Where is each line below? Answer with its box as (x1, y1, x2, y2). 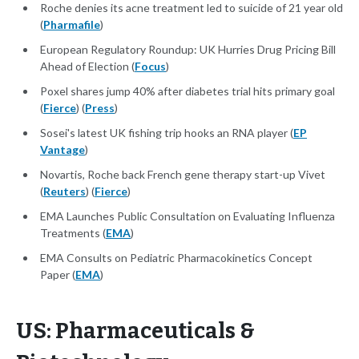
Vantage (40, 143, 85, 157)
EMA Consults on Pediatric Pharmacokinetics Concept (40, 251, 313, 265)
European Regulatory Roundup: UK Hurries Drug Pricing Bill (40, 42, 336, 57)
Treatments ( (40, 226, 106, 240)
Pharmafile (43, 18, 100, 32)
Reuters (43, 184, 86, 199)
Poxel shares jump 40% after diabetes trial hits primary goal (40, 84, 335, 99)
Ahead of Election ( (40, 59, 135, 74)
